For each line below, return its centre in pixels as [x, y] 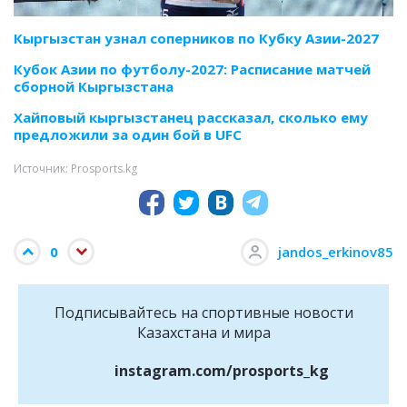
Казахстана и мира [203, 333]
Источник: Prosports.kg [75, 169]
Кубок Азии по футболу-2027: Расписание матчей [192, 69]
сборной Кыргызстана [94, 87]
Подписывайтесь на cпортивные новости [203, 313]
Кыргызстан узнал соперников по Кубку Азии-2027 [196, 39]
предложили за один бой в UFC [128, 135]
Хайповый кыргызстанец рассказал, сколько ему [191, 118]
